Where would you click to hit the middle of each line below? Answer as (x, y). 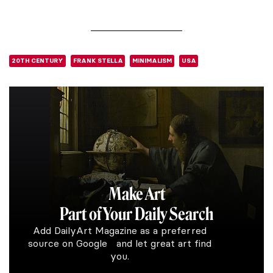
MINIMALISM (152, 60)
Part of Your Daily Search (136, 214)
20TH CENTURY (38, 60)
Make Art (136, 194)
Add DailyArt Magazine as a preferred (119, 230)
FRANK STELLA (98, 60)
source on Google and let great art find (119, 243)
